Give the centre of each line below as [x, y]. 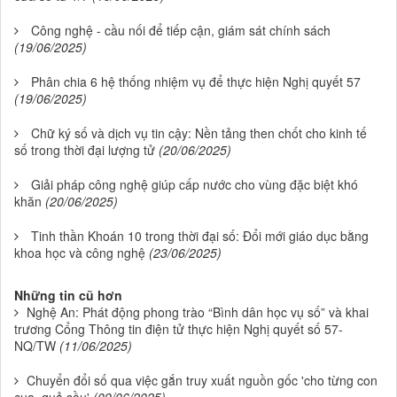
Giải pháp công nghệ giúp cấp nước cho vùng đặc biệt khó [195, 184]
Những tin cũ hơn [68, 295]
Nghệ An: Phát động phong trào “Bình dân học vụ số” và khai [198, 311]
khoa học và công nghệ [80, 252]
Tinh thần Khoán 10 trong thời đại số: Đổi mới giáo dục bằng [200, 235]
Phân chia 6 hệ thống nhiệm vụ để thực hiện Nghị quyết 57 [196, 81]
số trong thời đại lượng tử [85, 149]
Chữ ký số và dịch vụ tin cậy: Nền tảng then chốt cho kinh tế [199, 132]
